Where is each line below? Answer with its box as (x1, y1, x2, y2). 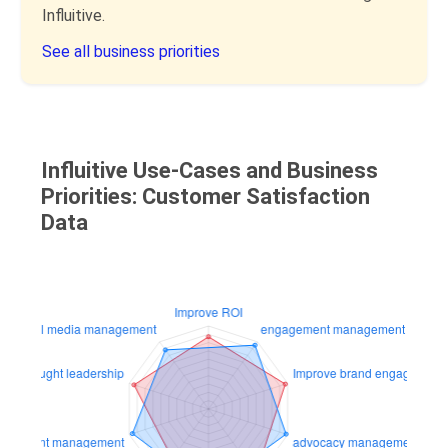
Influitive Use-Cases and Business (41, 158, 379, 183)
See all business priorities (42, 42, 220, 61)
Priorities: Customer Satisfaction (41, 184, 371, 209)
